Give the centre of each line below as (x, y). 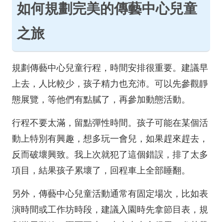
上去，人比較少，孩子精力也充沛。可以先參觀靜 (110, 84)
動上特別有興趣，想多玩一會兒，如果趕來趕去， (110, 139)
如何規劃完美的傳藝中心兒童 (107, 9)
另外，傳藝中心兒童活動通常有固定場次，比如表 (110, 194)
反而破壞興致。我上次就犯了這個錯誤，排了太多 (110, 155)
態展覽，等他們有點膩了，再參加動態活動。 (101, 100)
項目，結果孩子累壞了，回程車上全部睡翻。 (101, 170)
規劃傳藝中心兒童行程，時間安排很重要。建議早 (110, 68)
